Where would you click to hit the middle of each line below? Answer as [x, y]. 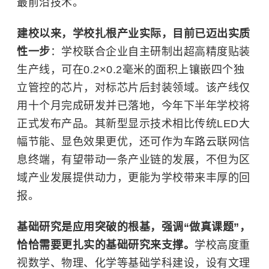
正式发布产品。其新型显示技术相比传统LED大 [133, 124]
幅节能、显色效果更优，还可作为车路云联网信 [134, 142]
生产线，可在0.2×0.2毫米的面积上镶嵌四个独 [131, 70]
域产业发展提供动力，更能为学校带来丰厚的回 [134, 178]
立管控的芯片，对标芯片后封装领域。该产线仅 [134, 88]
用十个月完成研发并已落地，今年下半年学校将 [134, 106]
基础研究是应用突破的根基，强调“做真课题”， [134, 227]
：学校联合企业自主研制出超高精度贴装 [150, 52]
